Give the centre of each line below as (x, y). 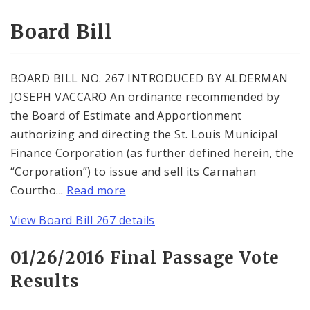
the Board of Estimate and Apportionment (126, 115)
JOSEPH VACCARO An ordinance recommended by (145, 97)
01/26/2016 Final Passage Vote (145, 257)
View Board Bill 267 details (83, 220)
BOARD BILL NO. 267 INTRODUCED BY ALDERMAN (149, 78)
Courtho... (39, 190)
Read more (96, 190)
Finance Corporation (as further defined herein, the (152, 153)
